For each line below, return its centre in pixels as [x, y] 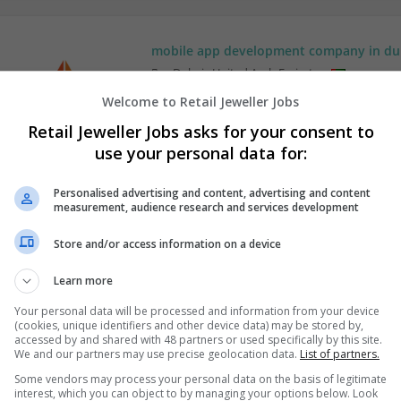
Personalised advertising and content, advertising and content [212, 193]
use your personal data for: [200, 153]
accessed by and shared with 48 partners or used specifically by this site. [198, 340]
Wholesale [178, 92]
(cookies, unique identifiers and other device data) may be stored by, [189, 325]
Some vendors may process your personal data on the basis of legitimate [200, 379]
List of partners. [340, 354]
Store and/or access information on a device [167, 243]
